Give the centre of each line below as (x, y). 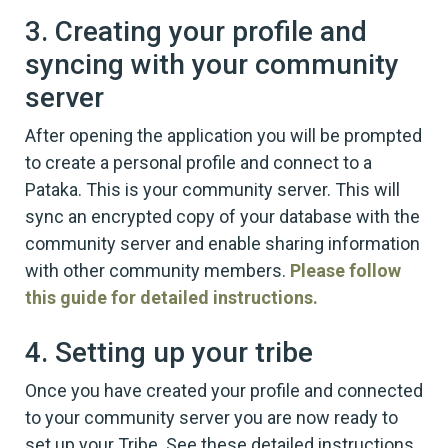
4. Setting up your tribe (169, 352)
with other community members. (157, 270)
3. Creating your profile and (196, 31)
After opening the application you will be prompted (223, 135)
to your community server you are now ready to (211, 417)
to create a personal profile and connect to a (198, 162)
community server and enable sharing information (222, 243)
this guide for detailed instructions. (171, 297)
